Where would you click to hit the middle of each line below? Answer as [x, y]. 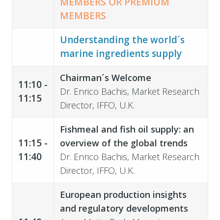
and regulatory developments [124, 208]
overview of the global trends [124, 143]
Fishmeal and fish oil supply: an [127, 129]
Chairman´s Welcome [105, 77]
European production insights [123, 194]
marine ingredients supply [121, 53]
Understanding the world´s [122, 40]
